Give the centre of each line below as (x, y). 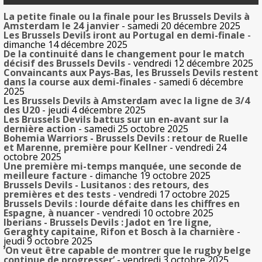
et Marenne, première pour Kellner (85, 147)
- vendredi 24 (197, 147)
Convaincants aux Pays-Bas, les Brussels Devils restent (131, 72)
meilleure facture (45, 175)
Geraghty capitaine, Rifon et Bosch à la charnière (119, 231)
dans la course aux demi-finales (77, 82)
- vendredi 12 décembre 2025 (189, 63)
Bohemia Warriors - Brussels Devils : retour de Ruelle (126, 138)
